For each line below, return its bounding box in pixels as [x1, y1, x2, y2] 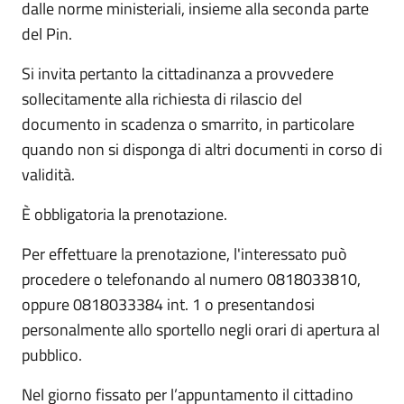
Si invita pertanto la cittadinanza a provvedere [22, 60, 334, 86]
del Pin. [22, 21, 72, 46]
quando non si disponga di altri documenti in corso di [22, 136, 382, 161]
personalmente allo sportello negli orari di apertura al [22, 317, 380, 342]
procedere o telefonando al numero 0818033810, [22, 266, 361, 291]
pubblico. [22, 342, 82, 367]
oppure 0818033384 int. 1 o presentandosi [22, 291, 315, 317]
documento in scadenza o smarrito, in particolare [22, 111, 354, 136]
